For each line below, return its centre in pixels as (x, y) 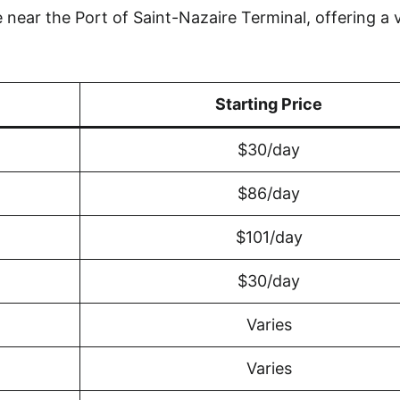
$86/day (269, 193)
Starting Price (269, 104)
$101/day (269, 237)
